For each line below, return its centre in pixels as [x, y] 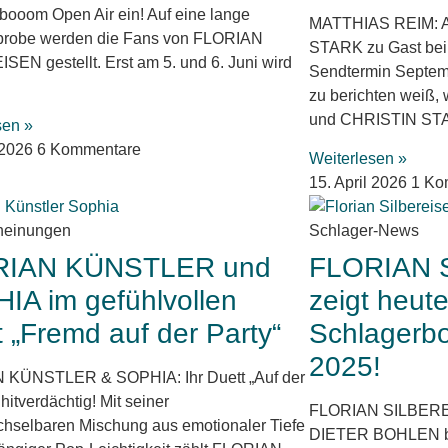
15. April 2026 [359, 182]
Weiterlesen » [357, 158]
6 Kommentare [89, 149]
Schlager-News [363, 230]
